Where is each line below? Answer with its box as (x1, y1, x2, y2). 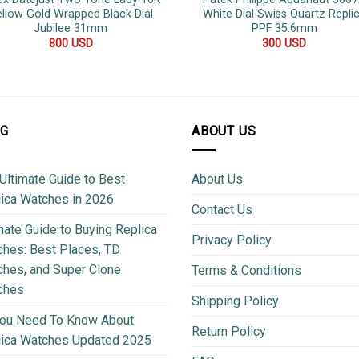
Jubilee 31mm (34, 21, 108, 35)
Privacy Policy (192, 232, 272, 248)
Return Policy (192, 324, 266, 340)
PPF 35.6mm (251, 21, 317, 35)
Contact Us (192, 202, 252, 218)
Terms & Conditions (192, 263, 301, 279)
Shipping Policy (192, 293, 279, 309)
